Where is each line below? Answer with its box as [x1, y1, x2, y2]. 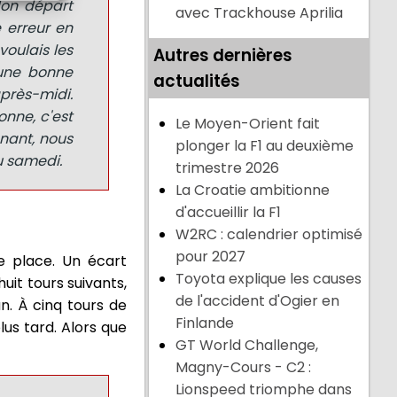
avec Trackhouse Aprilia [175, 3, 344, 24]
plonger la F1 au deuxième [175, 136, 354, 157]
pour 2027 [175, 246, 246, 268]
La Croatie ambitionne [175, 180, 331, 201]
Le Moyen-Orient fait [175, 113, 321, 135]
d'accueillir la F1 [175, 202, 282, 223]
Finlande [175, 313, 235, 334]
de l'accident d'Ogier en [175, 291, 340, 312]
